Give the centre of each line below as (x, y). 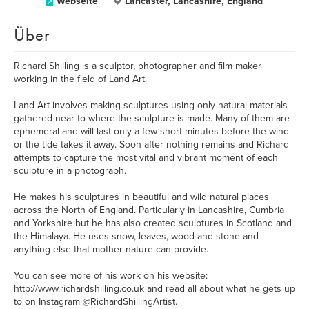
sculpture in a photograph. (70, 171)
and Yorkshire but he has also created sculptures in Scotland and (153, 223)
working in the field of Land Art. (80, 79)
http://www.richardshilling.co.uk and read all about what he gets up (154, 289)
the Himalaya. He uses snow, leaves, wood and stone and (136, 236)
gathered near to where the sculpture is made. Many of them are (152, 118)
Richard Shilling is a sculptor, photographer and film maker (138, 66)
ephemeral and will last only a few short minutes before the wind (151, 131)
